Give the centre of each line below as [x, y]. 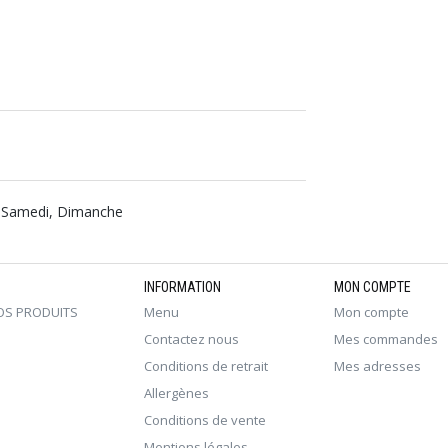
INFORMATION [182, 287]
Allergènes [176, 393]
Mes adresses [377, 366]
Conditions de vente [205, 420]
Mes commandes [386, 339]
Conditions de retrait [206, 366]
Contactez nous [191, 339]
